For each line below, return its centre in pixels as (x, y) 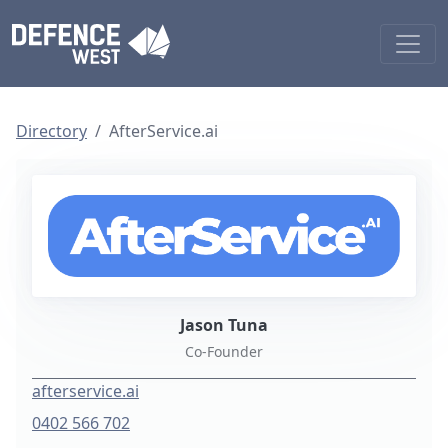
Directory (51, 131)
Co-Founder (224, 352)
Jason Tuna (224, 325)
